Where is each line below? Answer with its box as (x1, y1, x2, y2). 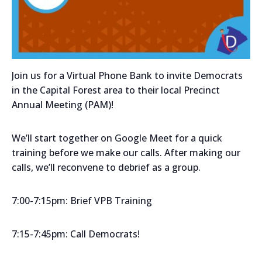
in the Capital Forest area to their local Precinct (12, 83, 220, 96)
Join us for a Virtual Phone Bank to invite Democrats (12, 68, 243, 82)
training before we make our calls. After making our (12, 146, 240, 159)
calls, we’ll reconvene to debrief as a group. (12, 160, 201, 174)
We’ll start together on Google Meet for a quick (12, 131, 222, 144)
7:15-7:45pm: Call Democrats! (12, 227, 140, 240)
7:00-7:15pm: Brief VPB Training (12, 194, 152, 207)
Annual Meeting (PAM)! (12, 98, 113, 111)
